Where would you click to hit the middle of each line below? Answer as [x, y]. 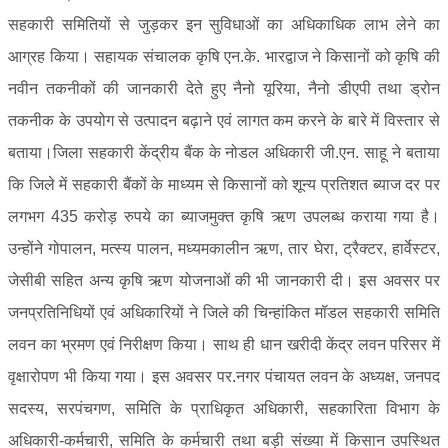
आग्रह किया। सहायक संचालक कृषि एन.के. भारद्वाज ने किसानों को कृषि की [224, 56]
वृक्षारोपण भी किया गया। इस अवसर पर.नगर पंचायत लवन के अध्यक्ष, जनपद [224, 376]
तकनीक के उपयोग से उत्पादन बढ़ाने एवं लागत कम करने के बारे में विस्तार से [224, 120]
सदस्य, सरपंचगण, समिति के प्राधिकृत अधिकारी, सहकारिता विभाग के [224, 408]
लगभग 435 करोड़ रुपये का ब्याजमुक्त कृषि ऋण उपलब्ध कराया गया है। [224, 216]
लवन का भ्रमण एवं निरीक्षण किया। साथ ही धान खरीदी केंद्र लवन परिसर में [224, 344]
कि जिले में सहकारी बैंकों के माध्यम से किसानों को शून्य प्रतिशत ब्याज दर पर [224, 184]
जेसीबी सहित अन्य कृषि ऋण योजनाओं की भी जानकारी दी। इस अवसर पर [224, 280]
